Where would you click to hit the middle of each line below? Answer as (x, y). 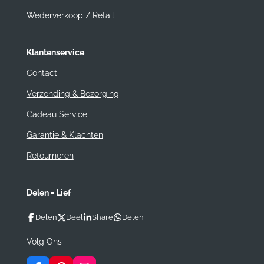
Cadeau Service (57, 115)
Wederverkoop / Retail (70, 16)
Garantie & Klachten (65, 135)
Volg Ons (44, 241)
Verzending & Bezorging (72, 94)
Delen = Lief (48, 193)
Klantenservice (55, 53)
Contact (42, 73)
